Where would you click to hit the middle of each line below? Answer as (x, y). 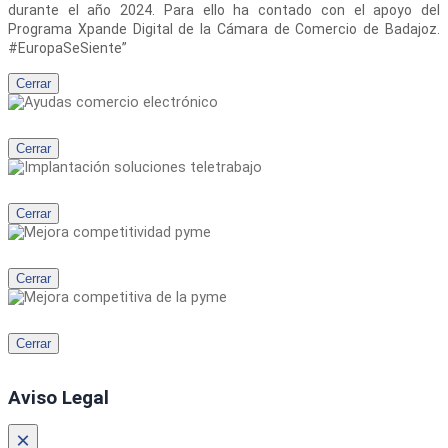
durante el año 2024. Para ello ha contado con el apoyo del (224, 10)
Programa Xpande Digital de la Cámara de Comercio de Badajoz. (224, 29)
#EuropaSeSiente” (67, 48)
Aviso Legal (58, 398)
